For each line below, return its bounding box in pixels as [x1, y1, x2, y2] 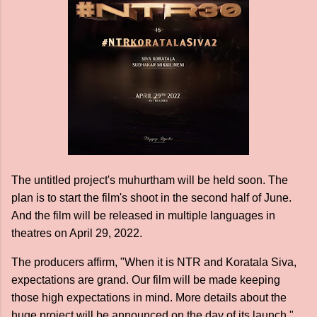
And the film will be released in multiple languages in [11, 209, 275, 221]
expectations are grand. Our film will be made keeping [11, 274, 280, 286]
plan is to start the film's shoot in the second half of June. [11, 192, 292, 204]
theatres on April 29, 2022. [11, 227, 142, 239]
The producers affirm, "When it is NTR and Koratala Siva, [11, 256, 296, 268]
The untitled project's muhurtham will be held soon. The [11, 174, 288, 186]
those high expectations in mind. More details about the [11, 292, 287, 304]
